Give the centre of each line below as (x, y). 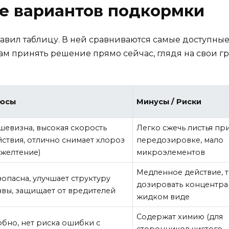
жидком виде (163, 197)
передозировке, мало (180, 140)
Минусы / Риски (169, 101)
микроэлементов (171, 152)
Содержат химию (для (180, 216)
